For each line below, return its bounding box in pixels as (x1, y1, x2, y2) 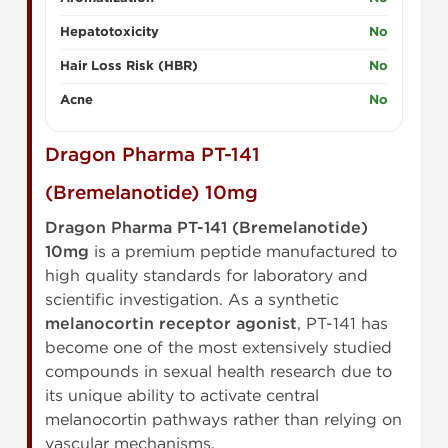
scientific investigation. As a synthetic (45, 290, 339, 310)
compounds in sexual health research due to (45, 362, 392, 382)
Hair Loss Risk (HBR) (60, 58, 198, 75)
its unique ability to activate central (45, 386, 319, 406)
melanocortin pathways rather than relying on (45, 410, 402, 430)
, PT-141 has (297, 314, 388, 334)
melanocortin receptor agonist (45, 314, 297, 335)
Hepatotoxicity (60, 24, 159, 41)
